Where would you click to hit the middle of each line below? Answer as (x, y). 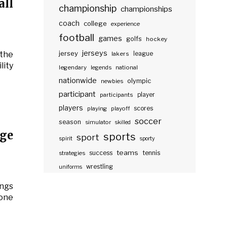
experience (126, 24)
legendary (73, 67)
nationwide (78, 81)
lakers (121, 54)
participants (117, 95)
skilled (123, 122)
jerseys (95, 53)
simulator (98, 122)
